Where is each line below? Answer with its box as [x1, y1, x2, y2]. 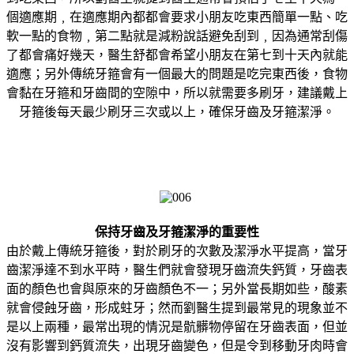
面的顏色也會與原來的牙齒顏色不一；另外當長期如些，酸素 [6, 281, 348, 296]
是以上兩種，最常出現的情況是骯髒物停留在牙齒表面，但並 [6, 319, 348, 333]
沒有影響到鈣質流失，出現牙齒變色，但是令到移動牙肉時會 [6, 338, 348, 352]
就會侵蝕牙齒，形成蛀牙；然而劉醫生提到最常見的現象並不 [6, 300, 348, 314]
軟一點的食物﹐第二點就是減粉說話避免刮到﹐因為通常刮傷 [6, 28, 348, 43]
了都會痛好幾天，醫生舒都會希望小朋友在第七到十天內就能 [6, 47, 348, 62]
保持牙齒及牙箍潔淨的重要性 [95, 224, 259, 239]
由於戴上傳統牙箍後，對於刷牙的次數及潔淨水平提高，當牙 [6, 243, 348, 258]
